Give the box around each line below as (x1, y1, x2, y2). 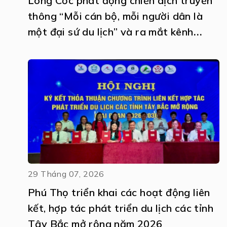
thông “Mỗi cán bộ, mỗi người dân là (28, 9, 203, 22)
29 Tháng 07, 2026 (28, 169, 104, 179)
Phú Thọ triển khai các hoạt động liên (28, 186, 210, 199)
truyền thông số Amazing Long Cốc (28, 41, 200, 54)
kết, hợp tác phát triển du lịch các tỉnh (28, 202, 213, 215)
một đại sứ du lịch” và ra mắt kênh (28, 25, 194, 38)
